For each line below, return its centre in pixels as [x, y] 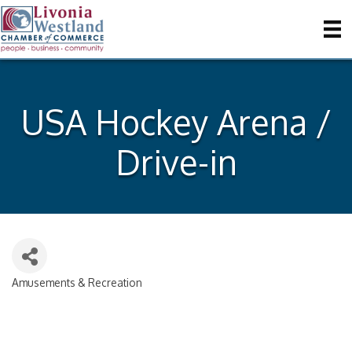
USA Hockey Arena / [176, 122]
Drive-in [176, 162]
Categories [47, 294]
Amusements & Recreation [77, 282]
